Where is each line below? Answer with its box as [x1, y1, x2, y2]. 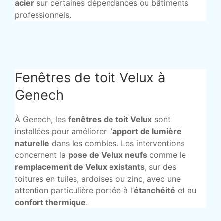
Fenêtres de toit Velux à [15, 70, 165, 86]
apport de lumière [112, 126, 182, 137]
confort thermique [15, 197, 86, 208]
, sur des [145, 162, 176, 172]
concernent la [15, 150, 68, 160]
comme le [147, 150, 186, 160]
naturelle [15, 138, 49, 148]
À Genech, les [15, 114, 68, 125]
